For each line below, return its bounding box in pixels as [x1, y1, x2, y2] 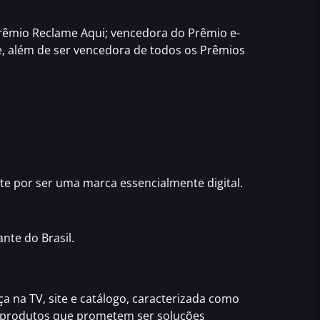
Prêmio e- [188, 24, 240, 41]
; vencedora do [105, 24, 188, 41]
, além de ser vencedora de [2, 41, 150, 58]
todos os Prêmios [150, 41, 245, 58]
